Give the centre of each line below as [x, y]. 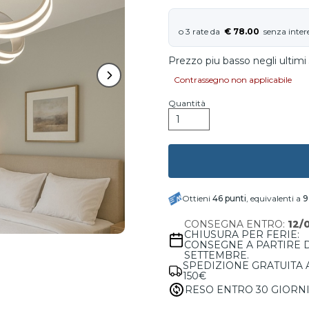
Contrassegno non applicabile [233, 80]
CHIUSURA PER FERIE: [242, 235]
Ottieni [197, 198]
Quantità [187, 103]
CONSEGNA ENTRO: [236, 224]
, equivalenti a [275, 198]
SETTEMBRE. [217, 255]
